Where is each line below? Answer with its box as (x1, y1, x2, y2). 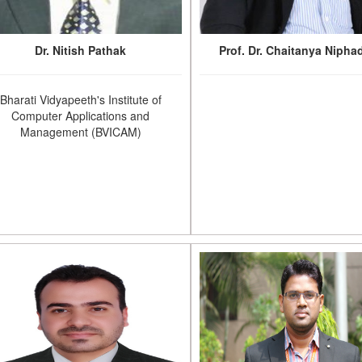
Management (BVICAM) (19, 124, 141, 140)
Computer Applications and (11, 107, 150, 124)
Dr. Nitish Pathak (35, 42, 127, 58)
